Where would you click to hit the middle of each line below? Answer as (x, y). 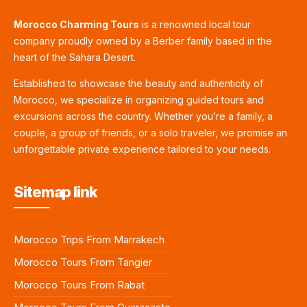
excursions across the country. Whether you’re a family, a (143, 116)
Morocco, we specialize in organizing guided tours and (139, 99)
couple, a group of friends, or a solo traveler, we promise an (150, 132)
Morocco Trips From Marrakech (89, 239)
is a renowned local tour (195, 24)
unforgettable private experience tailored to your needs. (142, 149)
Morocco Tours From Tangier (83, 262)
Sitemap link (56, 192)
